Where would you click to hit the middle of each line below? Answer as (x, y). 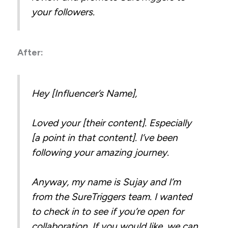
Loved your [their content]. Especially (112, 123)
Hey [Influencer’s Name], (84, 94)
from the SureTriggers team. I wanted (112, 197)
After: (32, 52)
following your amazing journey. (101, 153)
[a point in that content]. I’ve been (105, 138)
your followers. (63, 12)
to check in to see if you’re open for (108, 212)
